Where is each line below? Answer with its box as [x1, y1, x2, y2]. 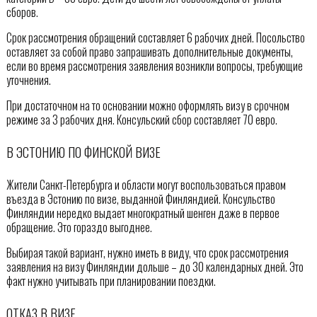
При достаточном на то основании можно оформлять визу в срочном [6, 96, 289, 114]
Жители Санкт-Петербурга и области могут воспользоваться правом [6, 175, 286, 193]
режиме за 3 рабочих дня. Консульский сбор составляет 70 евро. [6, 110, 277, 128]
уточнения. [6, 71, 51, 88]
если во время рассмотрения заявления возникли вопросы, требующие [6, 57, 303, 74]
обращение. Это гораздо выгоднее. [6, 218, 152, 236]
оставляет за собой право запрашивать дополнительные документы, [6, 42, 293, 60]
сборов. [6, 3, 38, 21]
